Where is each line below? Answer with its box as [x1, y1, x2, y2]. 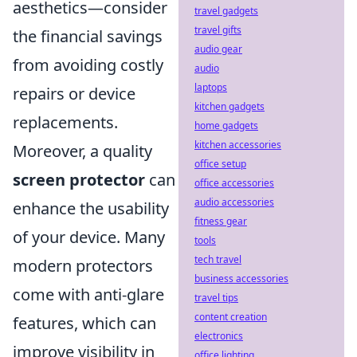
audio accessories [194, 195, 274, 209]
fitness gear [194, 214, 247, 228]
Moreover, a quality [13, 140, 152, 162]
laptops [194, 80, 227, 94]
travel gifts [194, 23, 241, 37]
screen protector [13, 169, 145, 190]
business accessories [194, 272, 288, 285]
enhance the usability [13, 198, 169, 219]
